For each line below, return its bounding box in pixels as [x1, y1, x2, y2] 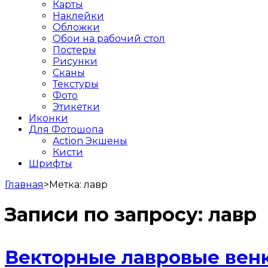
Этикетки [53, 100, 100, 112]
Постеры [53, 44, 96, 56]
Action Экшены [53, 135, 127, 147]
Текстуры [53, 78, 99, 90]
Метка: [49, 178, 84, 190]
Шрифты [29, 157, 72, 169]
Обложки [53, 21, 100, 33]
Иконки [29, 112, 68, 124]
